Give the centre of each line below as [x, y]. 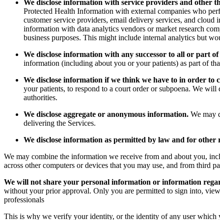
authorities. [41, 97]
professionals [24, 200]
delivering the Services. [60, 123]
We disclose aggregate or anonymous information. [106, 114]
